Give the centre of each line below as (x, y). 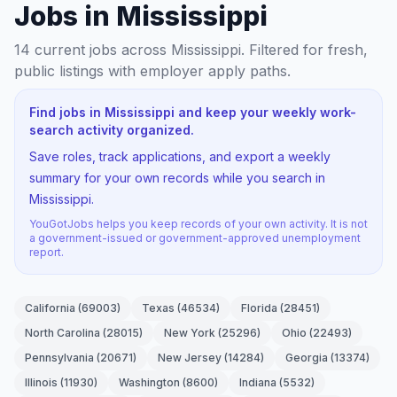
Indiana (258, 382)
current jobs (76, 50)
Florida (259, 308)
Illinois (41, 382)
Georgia (307, 358)
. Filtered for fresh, (304, 50)
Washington (149, 382)
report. (47, 252)
